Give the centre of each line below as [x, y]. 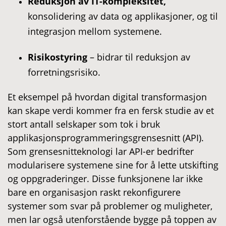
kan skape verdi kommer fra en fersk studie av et [111, 110]
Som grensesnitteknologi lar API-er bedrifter [101, 151]
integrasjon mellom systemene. [95, 31]
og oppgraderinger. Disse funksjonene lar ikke [105, 178]
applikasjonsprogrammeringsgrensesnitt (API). [106, 137]
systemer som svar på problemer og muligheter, [110, 206]
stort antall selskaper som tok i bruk [84, 124]
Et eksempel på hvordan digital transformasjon [107, 97]
